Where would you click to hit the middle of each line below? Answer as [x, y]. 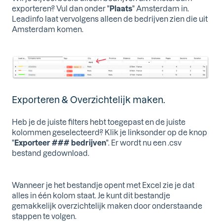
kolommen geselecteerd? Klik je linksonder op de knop [110, 132]
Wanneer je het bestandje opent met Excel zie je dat [103, 185]
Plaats [121, 8]
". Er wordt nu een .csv [144, 143]
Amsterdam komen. [48, 29]
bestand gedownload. [51, 153]
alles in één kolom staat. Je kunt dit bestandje [91, 195]
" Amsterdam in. [161, 8]
